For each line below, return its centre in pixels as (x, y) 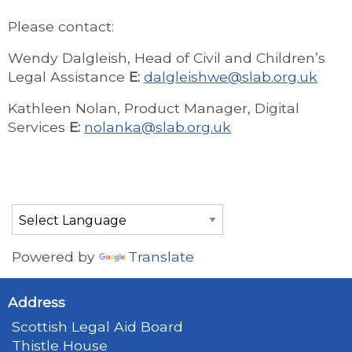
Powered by (55, 256)
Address (37, 302)
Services (38, 126)
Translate (161, 256)
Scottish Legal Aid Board (97, 326)
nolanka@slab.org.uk (158, 126)
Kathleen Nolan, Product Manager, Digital (154, 108)
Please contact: (61, 26)
